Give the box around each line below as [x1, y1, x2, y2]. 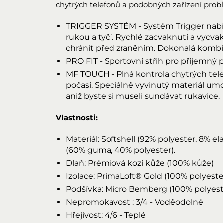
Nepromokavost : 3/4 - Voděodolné [66, 197, 203, 207]
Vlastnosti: [56, 113, 98, 122]
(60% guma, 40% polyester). [66, 145, 175, 155]
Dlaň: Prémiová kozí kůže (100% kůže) [66, 158, 214, 168]
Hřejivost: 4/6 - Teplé [66, 210, 146, 220]
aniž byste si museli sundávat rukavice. [66, 91, 220, 101]
